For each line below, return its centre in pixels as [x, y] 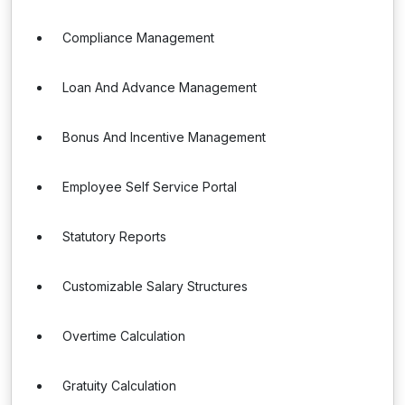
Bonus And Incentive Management [164, 137]
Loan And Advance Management [160, 87]
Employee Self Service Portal [150, 187]
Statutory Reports [114, 236]
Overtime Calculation [124, 336]
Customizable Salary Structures [155, 286]
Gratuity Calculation [119, 386]
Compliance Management [138, 38]
